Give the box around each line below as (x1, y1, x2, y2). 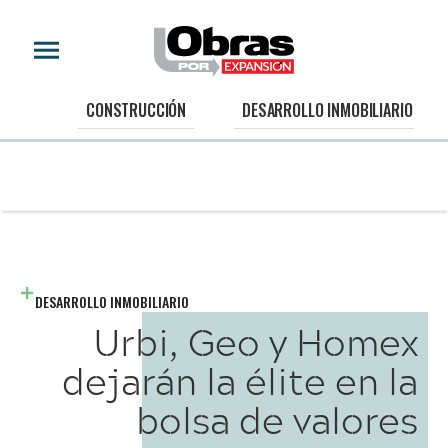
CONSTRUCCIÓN (86, 98, 187, 123)
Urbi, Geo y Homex (94, 313, 418, 370)
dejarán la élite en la (62, 352, 418, 409)
